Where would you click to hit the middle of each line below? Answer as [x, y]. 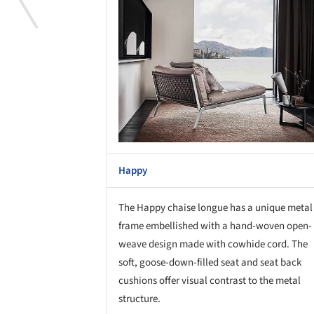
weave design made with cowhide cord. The [213, 244]
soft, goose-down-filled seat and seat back [210, 262]
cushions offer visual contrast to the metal [210, 280]
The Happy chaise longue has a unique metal [216, 207]
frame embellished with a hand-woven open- [215, 226]
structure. [139, 299]
